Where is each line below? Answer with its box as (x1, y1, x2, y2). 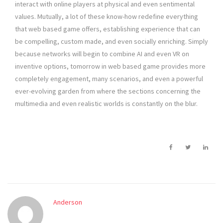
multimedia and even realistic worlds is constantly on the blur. (15, 99, 198, 109)
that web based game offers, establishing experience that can (15, 24, 200, 34)
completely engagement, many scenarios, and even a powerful (15, 74, 203, 84)
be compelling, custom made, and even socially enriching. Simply (15, 37, 208, 46)
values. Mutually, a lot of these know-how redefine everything (15, 12, 198, 21)
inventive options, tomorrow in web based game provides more (15, 62, 206, 71)
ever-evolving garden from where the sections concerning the (15, 87, 201, 96)
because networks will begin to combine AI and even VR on (15, 49, 189, 59)
